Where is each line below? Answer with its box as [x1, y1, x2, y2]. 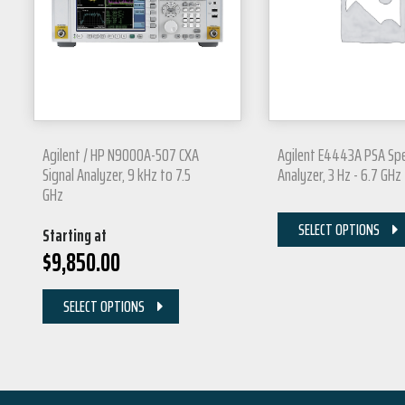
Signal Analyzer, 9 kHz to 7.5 [42, 159, 191, 189]
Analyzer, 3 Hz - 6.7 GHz [278, 159, 401, 189]
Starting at [42, 221, 107, 249]
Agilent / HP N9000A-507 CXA [42, 139, 199, 169]
